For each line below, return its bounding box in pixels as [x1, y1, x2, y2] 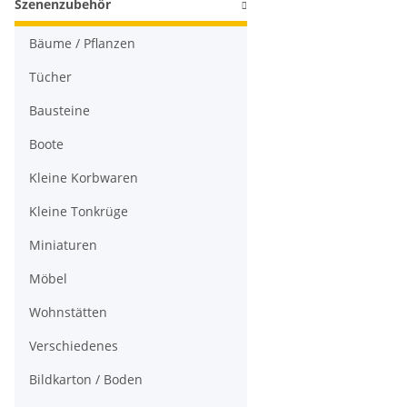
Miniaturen [29, 236, 97, 253]
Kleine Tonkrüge [29, 203, 128, 220]
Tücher [29, 68, 72, 85]
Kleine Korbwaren [29, 169, 138, 186]
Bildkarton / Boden [29, 371, 143, 388]
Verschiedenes [29, 337, 118, 354]
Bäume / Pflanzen [29, 35, 135, 52]
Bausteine [29, 102, 90, 119]
